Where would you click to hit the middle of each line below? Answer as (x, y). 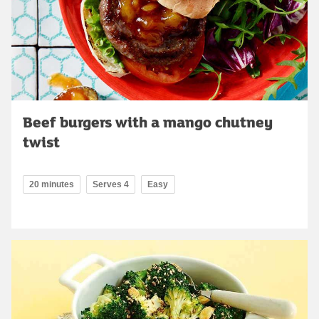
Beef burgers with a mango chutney (148, 121)
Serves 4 (111, 184)
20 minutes (52, 184)
